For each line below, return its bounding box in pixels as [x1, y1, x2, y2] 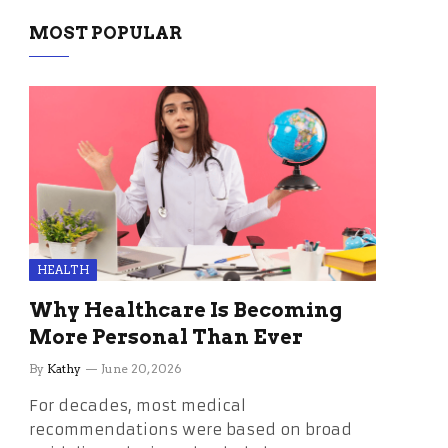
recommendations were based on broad [29, 420, 352, 440]
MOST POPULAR [29, 23, 182, 43]
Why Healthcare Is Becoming [29, 298, 342, 323]
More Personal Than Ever [29, 325, 303, 350]
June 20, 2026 [101, 361, 182, 377]
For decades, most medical [29, 396, 246, 416]
